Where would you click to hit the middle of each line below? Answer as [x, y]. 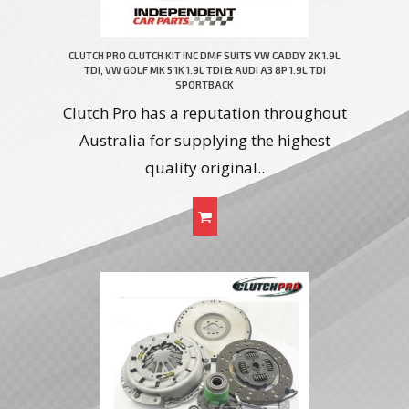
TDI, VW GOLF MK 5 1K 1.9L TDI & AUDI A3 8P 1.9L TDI [204, 70]
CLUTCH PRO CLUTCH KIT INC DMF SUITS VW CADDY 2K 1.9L [204, 56]
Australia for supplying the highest [204, 141]
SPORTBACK [204, 85]
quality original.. [204, 168]
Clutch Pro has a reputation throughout [204, 113]
